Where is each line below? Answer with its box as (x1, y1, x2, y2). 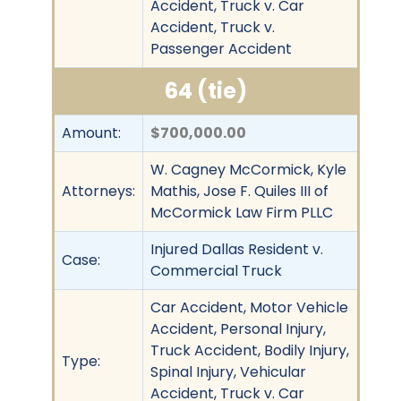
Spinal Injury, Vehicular (150, 361, 306, 382)
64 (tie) (165, 75, 247, 106)
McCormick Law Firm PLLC (150, 201, 333, 223)
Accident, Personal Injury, (150, 318, 326, 339)
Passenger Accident (150, 38, 292, 59)
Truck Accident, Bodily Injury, (150, 339, 349, 361)
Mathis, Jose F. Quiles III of (150, 180, 328, 201)
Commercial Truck (150, 260, 282, 281)
